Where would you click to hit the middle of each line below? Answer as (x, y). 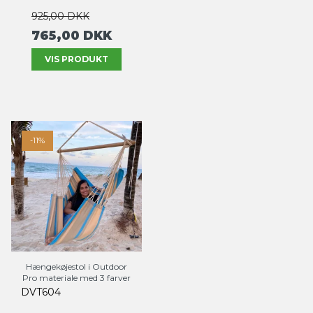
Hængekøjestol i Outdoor (77, 266)
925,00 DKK (60, 16)
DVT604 (41, 292)
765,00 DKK (72, 35)
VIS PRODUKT (77, 59)
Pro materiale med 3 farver (77, 277)
